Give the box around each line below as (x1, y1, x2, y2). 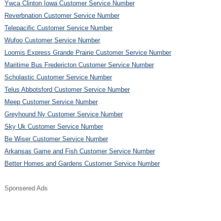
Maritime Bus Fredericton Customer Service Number (4, 61, 154, 69)
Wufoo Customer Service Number (4, 36, 100, 44)
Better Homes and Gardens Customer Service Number (4, 159, 160, 167)
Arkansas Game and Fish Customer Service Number (4, 147, 155, 155)
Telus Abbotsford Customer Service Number (4, 85, 130, 93)
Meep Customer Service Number (4, 98, 98, 106)
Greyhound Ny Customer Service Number (4, 110, 123, 118)
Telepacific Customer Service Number (4, 24, 112, 32)
